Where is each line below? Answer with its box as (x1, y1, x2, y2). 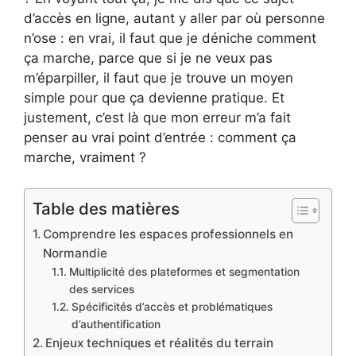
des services (68, 282, 134, 296)
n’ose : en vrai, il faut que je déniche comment (24, 30, 316, 47)
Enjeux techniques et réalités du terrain (45, 335, 274, 350)
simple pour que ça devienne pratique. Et (24, 90, 284, 106)
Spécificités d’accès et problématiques (71, 300, 273, 313)
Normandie (43, 245, 108, 261)
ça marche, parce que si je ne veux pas (24, 50, 273, 67)
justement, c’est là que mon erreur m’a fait (24, 110, 291, 126)
